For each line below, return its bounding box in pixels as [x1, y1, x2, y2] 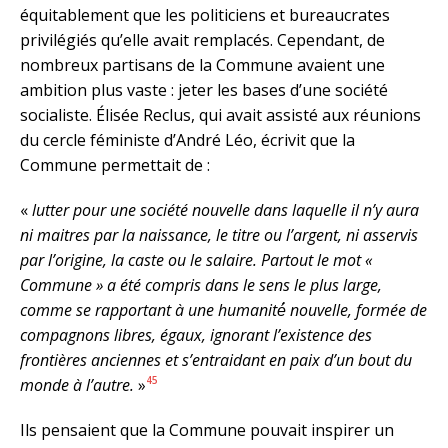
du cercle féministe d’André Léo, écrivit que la [20, 128, 355, 151]
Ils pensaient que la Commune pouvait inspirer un [20, 418, 394, 441]
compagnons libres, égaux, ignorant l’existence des [20, 323, 372, 346]
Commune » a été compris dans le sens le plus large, [20, 273, 382, 296]
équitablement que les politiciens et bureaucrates [20, 3, 390, 26]
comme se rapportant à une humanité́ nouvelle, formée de [20, 298, 427, 321]
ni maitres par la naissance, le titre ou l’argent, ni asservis [20, 223, 418, 246]
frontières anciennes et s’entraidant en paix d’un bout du [20, 348, 412, 371]
